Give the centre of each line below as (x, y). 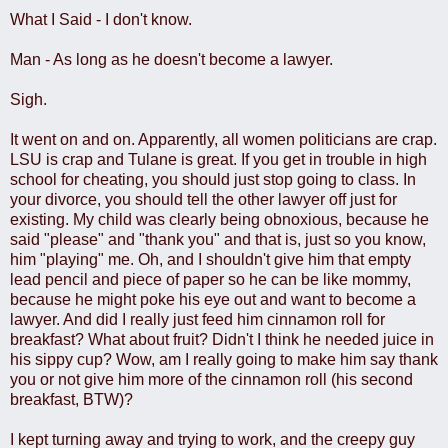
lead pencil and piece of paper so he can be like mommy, (210, 279)
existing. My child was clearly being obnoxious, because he (219, 219)
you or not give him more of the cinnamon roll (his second (211, 379)
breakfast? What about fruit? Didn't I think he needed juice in (222, 339)
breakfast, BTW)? (71, 399)
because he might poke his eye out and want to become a (213, 299)
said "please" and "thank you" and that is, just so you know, (218, 239)
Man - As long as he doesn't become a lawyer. (171, 59)
